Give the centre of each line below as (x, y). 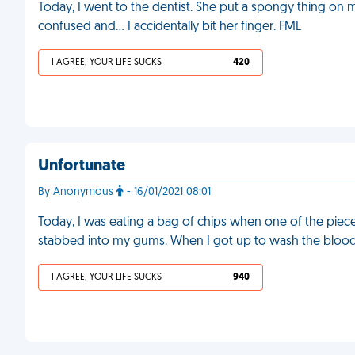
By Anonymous (77, 192)
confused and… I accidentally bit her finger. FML (170, 27)
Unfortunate (82, 166)
